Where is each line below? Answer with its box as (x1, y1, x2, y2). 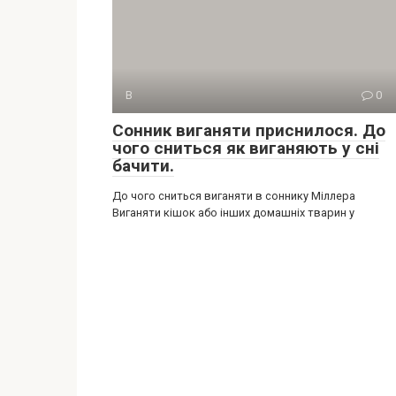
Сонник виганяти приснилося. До (112, 120, 385, 141)
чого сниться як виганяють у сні (112, 138, 379, 159)
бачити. (112, 156, 174, 177)
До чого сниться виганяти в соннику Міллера (112, 189, 355, 203)
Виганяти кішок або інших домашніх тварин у (112, 206, 354, 220)
